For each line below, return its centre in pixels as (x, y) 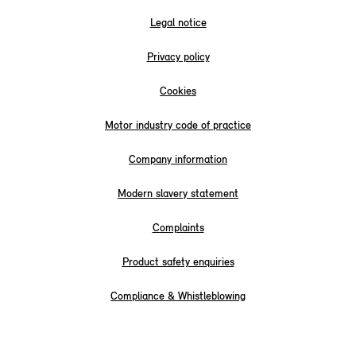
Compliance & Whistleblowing (178, 296)
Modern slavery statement (178, 194)
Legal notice (178, 23)
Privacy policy (178, 57)
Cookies (178, 91)
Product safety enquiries (178, 262)
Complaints (178, 228)
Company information (178, 160)
